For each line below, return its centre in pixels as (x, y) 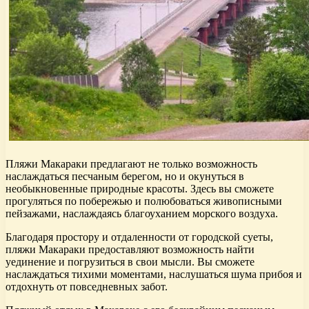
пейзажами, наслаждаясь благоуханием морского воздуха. (142, 214)
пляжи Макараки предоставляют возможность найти (130, 250)
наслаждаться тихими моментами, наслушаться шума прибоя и (154, 275)
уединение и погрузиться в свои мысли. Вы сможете (130, 262)
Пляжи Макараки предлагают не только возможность (131, 164)
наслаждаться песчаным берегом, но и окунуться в (125, 177)
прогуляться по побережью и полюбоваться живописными (144, 201)
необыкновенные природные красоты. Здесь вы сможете (140, 189)
